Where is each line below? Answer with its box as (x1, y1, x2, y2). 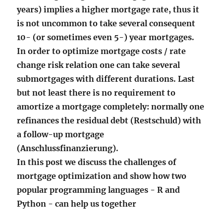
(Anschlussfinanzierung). (17, 143, 119, 153)
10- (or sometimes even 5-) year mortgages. (17, 32, 195, 42)
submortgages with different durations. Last (17, 74, 195, 84)
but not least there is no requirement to (17, 88, 176, 98)
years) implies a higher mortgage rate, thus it (17, 4, 200, 14)
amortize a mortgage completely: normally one (17, 102, 205, 111)
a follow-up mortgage (17, 129, 105, 139)
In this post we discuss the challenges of (17, 157, 177, 167)
